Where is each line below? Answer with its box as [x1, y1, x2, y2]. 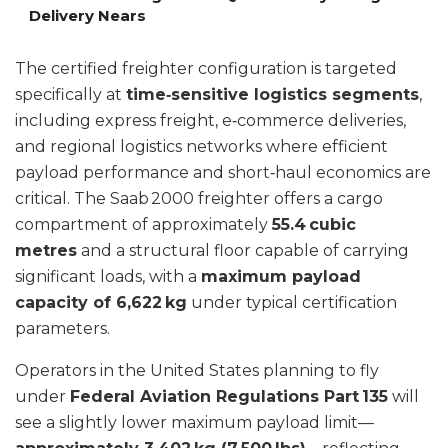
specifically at [15, 84, 126, 104]
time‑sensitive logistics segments [126, 84, 419, 104]
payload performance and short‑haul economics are [15, 162, 431, 182]
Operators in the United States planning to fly [15, 360, 379, 380]
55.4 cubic [272, 214, 356, 234]
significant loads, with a [15, 266, 201, 286]
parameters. [15, 318, 114, 338]
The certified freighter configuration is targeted [15, 58, 397, 78]
